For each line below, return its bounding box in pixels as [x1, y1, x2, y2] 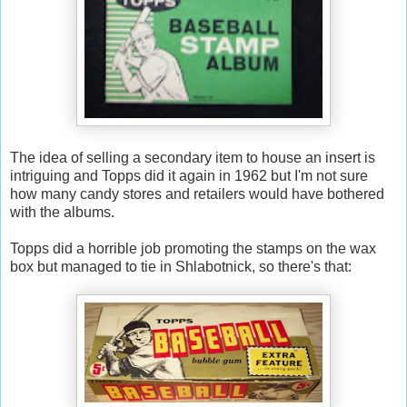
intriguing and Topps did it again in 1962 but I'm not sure [10, 168, 368, 184]
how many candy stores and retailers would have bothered [10, 186, 384, 203]
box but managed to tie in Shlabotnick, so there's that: [10, 259, 352, 275]
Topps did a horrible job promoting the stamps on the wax [10, 241, 376, 257]
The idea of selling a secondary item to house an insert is [10, 150, 375, 166]
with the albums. [10, 204, 114, 221]
